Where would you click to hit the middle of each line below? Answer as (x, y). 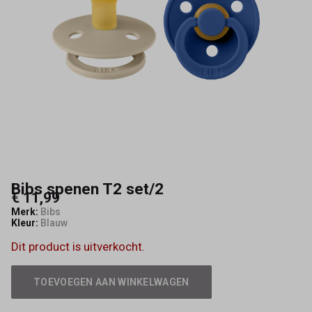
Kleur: (25, 223)
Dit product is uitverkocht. (78, 246)
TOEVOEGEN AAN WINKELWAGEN (111, 282)
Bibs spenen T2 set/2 (87, 189)
